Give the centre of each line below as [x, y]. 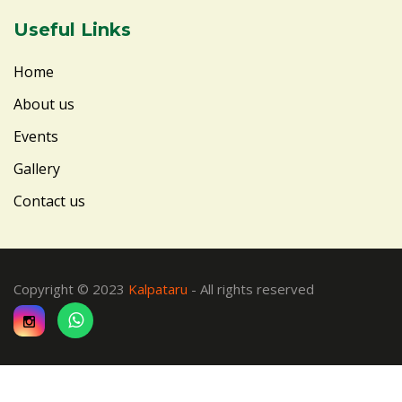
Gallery [37, 168]
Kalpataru [158, 288]
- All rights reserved [251, 288]
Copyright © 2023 [71, 288]
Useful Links [72, 29]
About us [44, 104]
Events [36, 136]
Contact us [49, 201]
